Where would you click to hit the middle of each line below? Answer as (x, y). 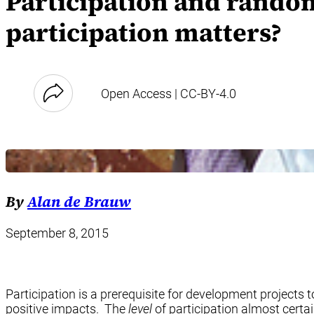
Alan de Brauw (79, 202)
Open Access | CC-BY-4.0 (169, 93)
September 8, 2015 (57, 233)
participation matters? (144, 32)
